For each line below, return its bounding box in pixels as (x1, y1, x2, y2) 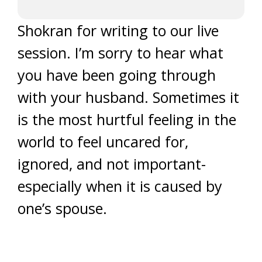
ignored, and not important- (18, 154, 206, 174)
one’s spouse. (18, 198, 107, 218)
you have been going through (18, 65, 216, 85)
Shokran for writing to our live (18, 20, 219, 40)
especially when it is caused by (18, 176, 222, 196)
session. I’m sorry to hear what (18, 43, 223, 63)
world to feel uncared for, (18, 132, 188, 151)
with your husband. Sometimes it (18, 87, 239, 107)
